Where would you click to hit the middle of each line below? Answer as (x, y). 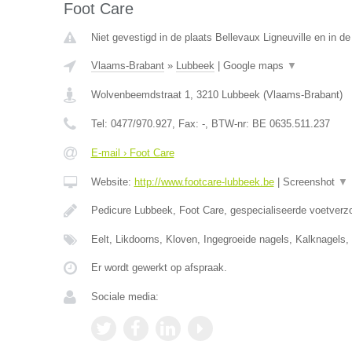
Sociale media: (125, 297)
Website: (112, 182)
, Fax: (187, 124)
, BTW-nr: (228, 124)
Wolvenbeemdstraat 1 (140, 95)
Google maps (255, 66)
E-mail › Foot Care (132, 153)
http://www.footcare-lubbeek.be (204, 182)
